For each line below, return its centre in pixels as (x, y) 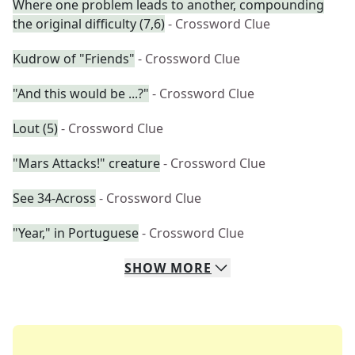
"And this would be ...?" (81, 94)
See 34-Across (54, 198)
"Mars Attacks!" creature (86, 163)
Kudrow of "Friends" (74, 59)
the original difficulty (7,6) (89, 24)
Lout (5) (35, 128)
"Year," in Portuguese (76, 233)
